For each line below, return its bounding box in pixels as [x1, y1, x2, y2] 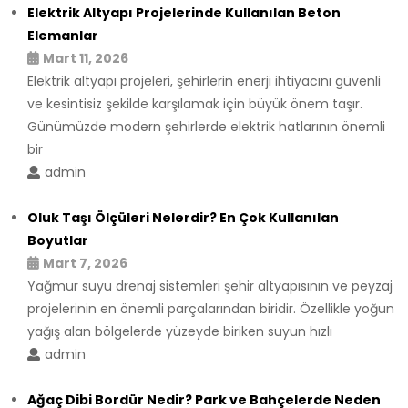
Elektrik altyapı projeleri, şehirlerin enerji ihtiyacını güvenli [27, 71, 381, 90]
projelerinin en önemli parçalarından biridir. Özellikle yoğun [27, 299, 394, 318]
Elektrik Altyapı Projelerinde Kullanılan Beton [27, 3, 341, 22]
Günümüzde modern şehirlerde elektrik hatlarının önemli [27, 117, 385, 136]
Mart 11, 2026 [43, 48, 128, 67]
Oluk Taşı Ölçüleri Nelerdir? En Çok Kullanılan [27, 208, 339, 227]
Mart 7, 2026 [43, 253, 127, 272]
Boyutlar [27, 230, 88, 250]
